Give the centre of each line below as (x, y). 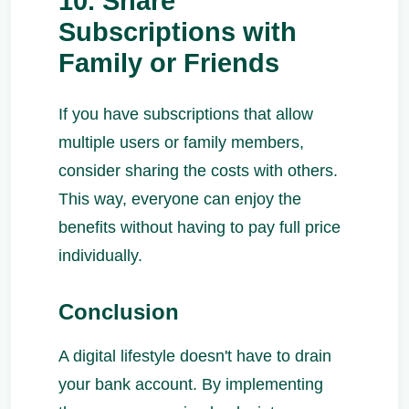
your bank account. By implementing (191, 384)
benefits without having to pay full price (199, 227)
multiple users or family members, (181, 142)
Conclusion (119, 311)
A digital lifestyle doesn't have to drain (195, 356)
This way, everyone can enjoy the (180, 199)
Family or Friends (169, 63)
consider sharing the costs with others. (198, 170)
